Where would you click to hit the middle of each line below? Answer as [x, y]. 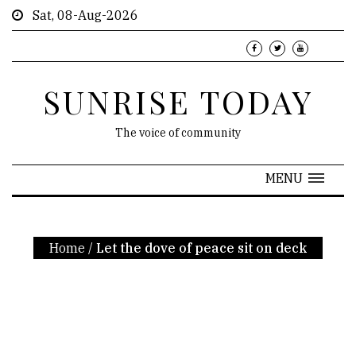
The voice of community [178, 133]
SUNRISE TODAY [178, 101]
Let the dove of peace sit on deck [201, 248]
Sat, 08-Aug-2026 [81, 15]
